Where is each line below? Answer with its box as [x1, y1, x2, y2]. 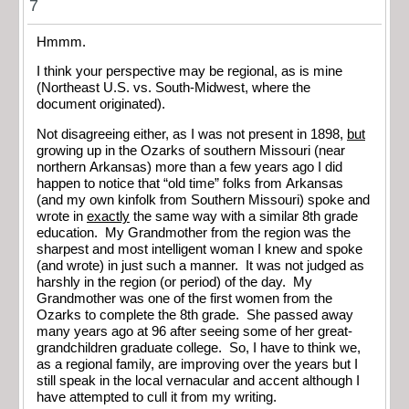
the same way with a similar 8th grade [130, 208, 358, 224]
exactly [87, 208, 130, 224]
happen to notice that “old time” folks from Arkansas [37, 175, 343, 191]
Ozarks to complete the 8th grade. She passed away [37, 307, 353, 322]
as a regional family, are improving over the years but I [37, 356, 358, 372]
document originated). [37, 97, 173, 112]
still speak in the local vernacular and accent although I [37, 372, 360, 388]
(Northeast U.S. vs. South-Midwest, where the [37, 80, 310, 96]
